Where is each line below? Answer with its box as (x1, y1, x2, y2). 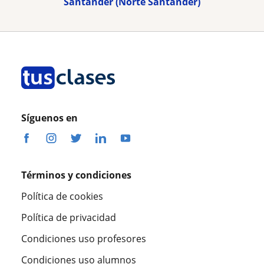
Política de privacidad (21, 211, 116, 225)
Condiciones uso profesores (21, 232, 146, 246)
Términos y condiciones (21, 169, 131, 182)
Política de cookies (21, 190, 103, 203)
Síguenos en (21, 111, 78, 125)
